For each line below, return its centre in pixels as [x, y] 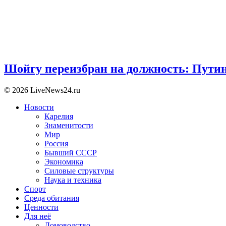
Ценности [41, 207]
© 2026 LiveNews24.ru [42, 90]
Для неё [38, 216]
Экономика [64, 162]
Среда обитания [52, 198]
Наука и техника [73, 180]
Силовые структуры [79, 171]
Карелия [59, 117]
